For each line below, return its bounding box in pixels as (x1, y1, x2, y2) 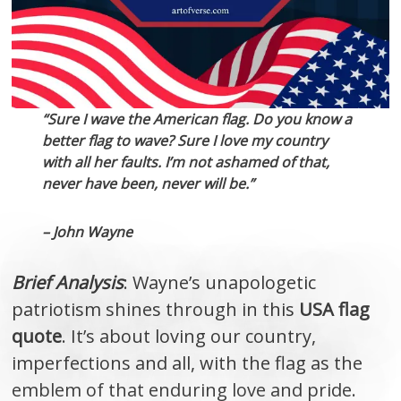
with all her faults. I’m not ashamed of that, (42, 151, 330, 172)
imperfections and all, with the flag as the (12, 350, 363, 375)
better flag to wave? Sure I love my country (42, 130, 328, 150)
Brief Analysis (12, 269, 124, 294)
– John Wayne (42, 221, 133, 242)
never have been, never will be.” (42, 173, 255, 193)
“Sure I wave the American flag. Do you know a (42, 108, 353, 129)
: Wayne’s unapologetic (124, 269, 317, 294)
